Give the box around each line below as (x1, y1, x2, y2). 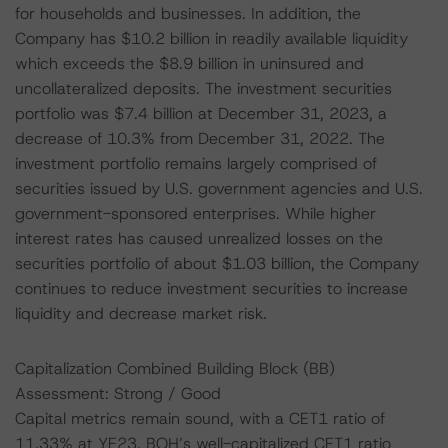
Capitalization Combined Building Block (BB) (15, 358, 335, 379)
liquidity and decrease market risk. (15, 303, 267, 324)
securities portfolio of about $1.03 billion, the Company (15, 253, 419, 274)
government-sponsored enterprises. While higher (15, 203, 376, 224)
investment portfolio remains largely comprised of (15, 153, 377, 174)
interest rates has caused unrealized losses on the (15, 228, 383, 249)
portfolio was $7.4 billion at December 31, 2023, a (15, 103, 387, 124)
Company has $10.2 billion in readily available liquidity (15, 28, 408, 49)
